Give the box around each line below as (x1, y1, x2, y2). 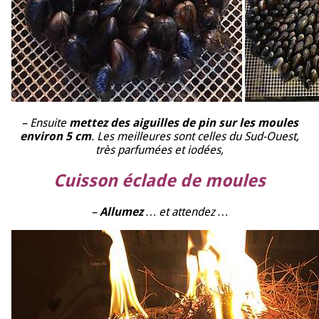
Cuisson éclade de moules (53, 170, 266, 191)
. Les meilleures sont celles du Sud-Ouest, (91, 129, 299, 143)
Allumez (100, 204, 143, 219)
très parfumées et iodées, (95, 142, 224, 157)
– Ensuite (21, 115, 69, 130)
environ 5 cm (20, 129, 91, 143)
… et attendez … (143, 204, 228, 219)
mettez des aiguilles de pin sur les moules (68, 115, 298, 130)
